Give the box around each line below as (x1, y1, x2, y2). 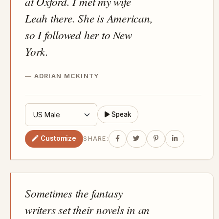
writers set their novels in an (25, 201, 150, 217)
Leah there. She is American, (25, 10, 153, 25)
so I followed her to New (25, 26, 132, 42)
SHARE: (83, 135, 109, 143)
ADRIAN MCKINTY (34, 72, 99, 80)
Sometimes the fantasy (25, 185, 123, 200)
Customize (41, 134, 77, 143)
